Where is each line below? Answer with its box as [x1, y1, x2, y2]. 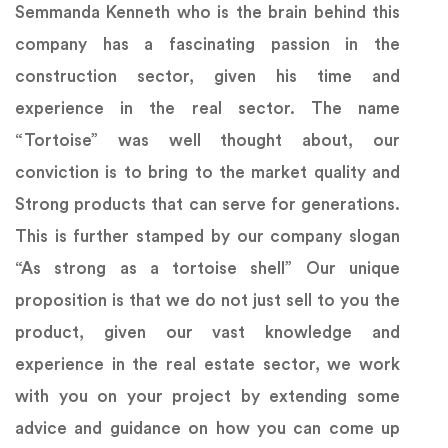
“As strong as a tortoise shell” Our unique [15, 260, 400, 278]
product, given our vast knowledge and [15, 324, 400, 342]
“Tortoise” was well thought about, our [15, 132, 400, 150]
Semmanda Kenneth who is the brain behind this [15, 4, 400, 22]
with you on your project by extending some [15, 388, 400, 406]
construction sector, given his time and [15, 68, 400, 86]
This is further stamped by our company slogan [15, 228, 400, 246]
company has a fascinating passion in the [15, 36, 400, 54]
